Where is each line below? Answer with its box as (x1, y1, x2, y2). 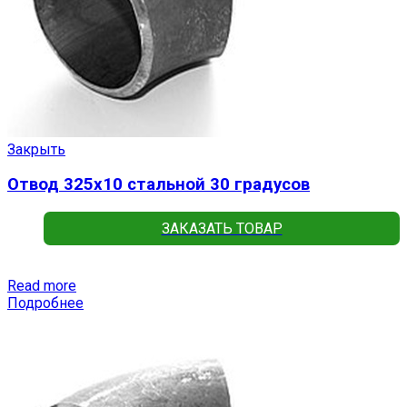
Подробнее (7, 293, 84, 312)
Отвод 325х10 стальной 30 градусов (7, 174, 310, 195)
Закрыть (7, 140, 65, 158)
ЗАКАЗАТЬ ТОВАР (161, 219, 283, 237)
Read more (7, 276, 76, 294)
